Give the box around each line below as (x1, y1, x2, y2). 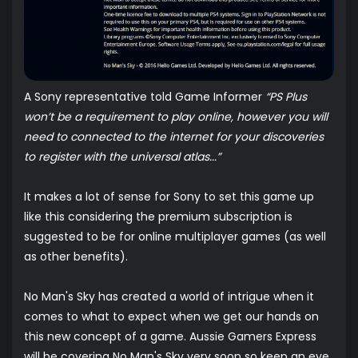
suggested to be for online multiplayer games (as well (24, 229, 326, 245)
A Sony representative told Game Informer (24, 89, 265, 105)
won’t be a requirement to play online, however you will (24, 109, 328, 125)
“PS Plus (265, 89, 307, 105)
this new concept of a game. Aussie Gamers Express (24, 328, 316, 345)
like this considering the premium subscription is (24, 209, 292, 225)
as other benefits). (24, 249, 128, 265)
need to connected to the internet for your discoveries (24, 129, 324, 145)
